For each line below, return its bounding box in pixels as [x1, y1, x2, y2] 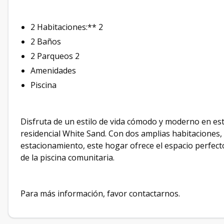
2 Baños [30, 36, 61, 47]
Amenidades [30, 65, 76, 76]
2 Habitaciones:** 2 [30, 21, 103, 32]
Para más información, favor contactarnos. [20, 188, 180, 199]
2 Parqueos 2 [30, 50, 79, 61]
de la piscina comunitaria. [20, 152, 114, 163]
